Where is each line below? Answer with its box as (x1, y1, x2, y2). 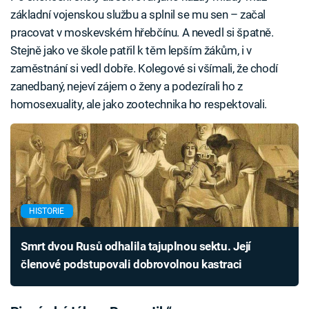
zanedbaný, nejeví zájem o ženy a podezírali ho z (10, 79, 243, 94)
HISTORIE (29, 206, 65, 216)
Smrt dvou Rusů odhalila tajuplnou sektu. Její (21, 239, 252, 254)
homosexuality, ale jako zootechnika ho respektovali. (10, 97, 268, 112)
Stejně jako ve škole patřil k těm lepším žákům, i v (10, 43, 252, 58)
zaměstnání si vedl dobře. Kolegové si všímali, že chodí (10, 61, 278, 76)
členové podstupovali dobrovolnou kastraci (21, 257, 242, 272)
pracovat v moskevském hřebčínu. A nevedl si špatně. (10, 26, 274, 40)
